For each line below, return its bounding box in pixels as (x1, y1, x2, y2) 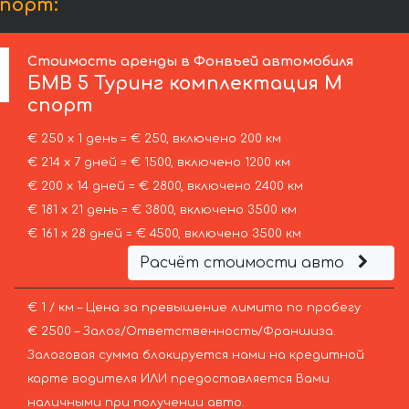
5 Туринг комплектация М (72, 73, 343, 95)
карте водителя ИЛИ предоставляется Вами (26, 372, 330, 386)
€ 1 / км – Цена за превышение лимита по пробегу (26, 301, 361, 315)
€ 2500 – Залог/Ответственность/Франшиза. (26, 325, 336, 339)
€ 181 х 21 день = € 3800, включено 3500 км (26, 204, 297, 217)
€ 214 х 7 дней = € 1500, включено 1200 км (26, 156, 290, 170)
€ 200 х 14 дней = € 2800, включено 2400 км (26, 180, 303, 194)
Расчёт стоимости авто (139, 255, 349, 272)
